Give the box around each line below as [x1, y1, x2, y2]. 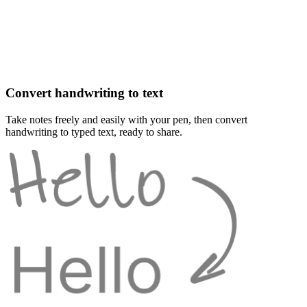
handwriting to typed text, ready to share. [5, 126, 182, 138]
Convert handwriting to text [5, 86, 163, 101]
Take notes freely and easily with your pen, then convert [5, 114, 247, 126]
